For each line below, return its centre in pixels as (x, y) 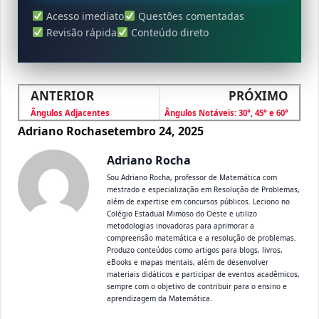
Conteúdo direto (168, 32)
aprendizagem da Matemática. (159, 298)
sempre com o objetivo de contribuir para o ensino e (197, 286)
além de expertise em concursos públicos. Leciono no (198, 201)
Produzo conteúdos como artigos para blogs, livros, (195, 250)
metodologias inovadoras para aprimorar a (181, 225)
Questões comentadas (189, 16)
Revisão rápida (80, 32)
